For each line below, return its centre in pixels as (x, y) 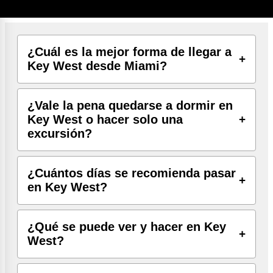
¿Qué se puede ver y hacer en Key (127, 226)
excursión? (60, 133)
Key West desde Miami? (97, 66)
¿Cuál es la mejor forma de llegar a (129, 51)
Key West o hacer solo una (105, 119)
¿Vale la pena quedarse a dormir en (130, 105)
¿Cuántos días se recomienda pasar (132, 173)
